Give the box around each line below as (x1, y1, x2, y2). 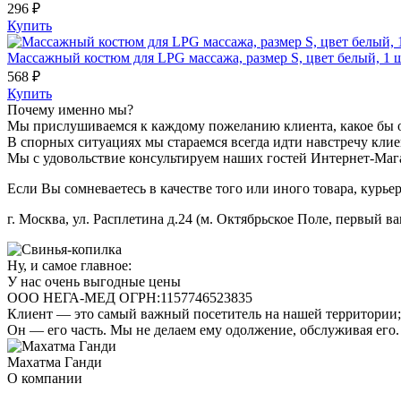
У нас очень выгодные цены (7, 273, 181, 289)
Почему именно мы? (7, 101, 133, 117)
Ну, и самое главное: (7, 257, 132, 273)
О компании (7, 370, 82, 386)
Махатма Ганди (7, 354, 102, 370)
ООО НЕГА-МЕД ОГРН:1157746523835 (7, 289, 252, 305)
